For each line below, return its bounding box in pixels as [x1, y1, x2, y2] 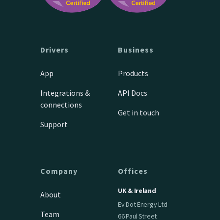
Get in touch [118, 107, 159, 117]
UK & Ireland [118, 186, 156, 195]
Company [40, 165, 78, 176]
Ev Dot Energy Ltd [118, 199, 167, 209]
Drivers [40, 44, 69, 55]
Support [40, 119, 68, 129]
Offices [118, 165, 148, 176]
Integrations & [40, 87, 90, 98]
